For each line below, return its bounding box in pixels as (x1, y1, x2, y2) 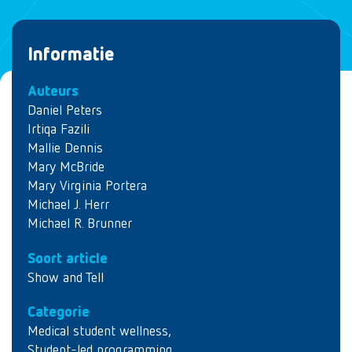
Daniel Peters (27, 104, 102, 118)
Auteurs (27, 85, 79, 99)
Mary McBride (27, 160, 104, 174)
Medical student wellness (27, 324, 168, 339)
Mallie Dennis (27, 141, 103, 156)
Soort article (27, 251, 108, 266)
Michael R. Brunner (27, 217, 132, 231)
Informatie (27, 46, 115, 64)
